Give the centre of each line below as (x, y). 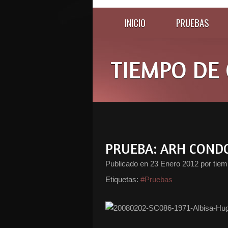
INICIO (135, 23)
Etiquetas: (122, 179)
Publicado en (128, 164)
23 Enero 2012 (174, 164)
